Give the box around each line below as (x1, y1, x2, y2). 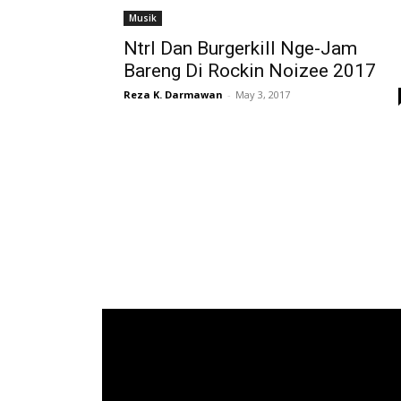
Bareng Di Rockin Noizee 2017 (124, 60, 376, 81)
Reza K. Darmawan (124, 88, 223, 101)
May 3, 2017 (235, 88, 290, 101)
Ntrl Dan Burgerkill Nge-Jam (124, 38, 357, 59)
